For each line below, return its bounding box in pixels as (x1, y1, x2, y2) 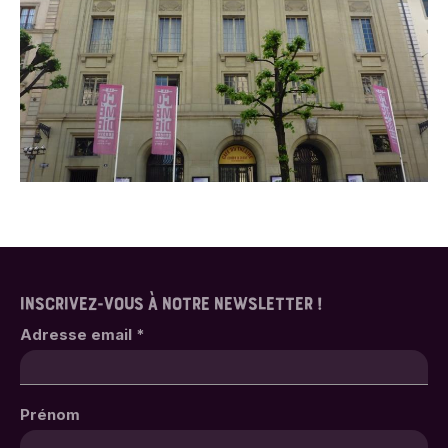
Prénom (20, 405, 80, 424)
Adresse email (20, 325, 136, 344)
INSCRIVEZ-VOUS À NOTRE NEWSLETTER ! (20, 297, 323, 314)
